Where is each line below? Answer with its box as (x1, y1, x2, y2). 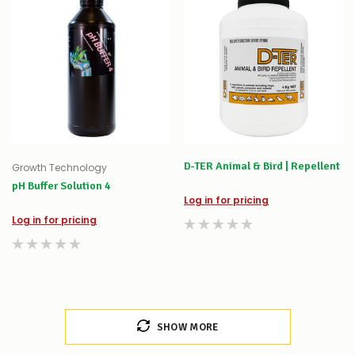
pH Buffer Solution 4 (12, 178, 111, 193)
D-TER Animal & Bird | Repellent (184, 158, 341, 173)
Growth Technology (12, 160, 107, 174)
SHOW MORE (156, 320, 219, 334)
